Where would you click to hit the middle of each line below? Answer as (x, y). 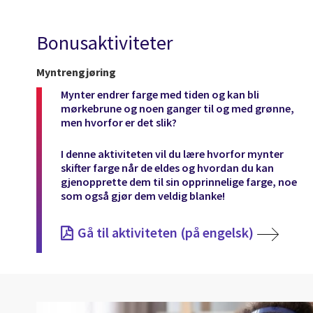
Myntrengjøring (76, 72)
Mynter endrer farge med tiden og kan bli (160, 94)
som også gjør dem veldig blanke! (143, 195)
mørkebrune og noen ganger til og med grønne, (177, 108)
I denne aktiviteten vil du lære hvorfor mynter (172, 153)
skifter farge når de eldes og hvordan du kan (167, 167)
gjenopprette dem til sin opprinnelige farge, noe (179, 181)
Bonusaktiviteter (105, 43)
